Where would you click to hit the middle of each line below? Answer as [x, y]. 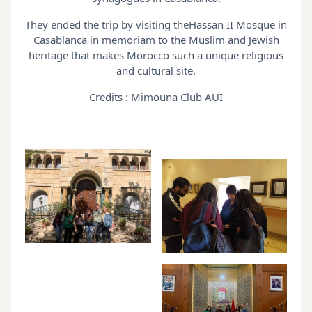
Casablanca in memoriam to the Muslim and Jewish [156, 39]
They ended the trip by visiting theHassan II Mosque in [156, 24]
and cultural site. [156, 70]
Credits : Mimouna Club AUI [156, 96]
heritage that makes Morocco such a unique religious [156, 55]
